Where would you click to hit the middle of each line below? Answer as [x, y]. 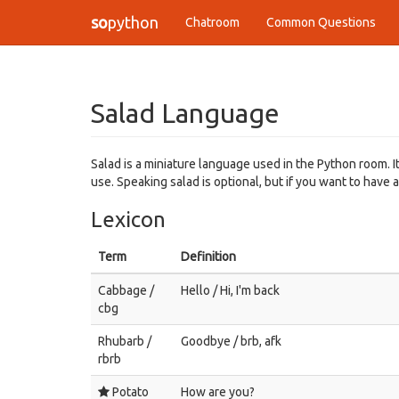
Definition [208, 256]
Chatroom [212, 22]
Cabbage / [126, 290]
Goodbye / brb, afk [231, 341]
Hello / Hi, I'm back [230, 290]
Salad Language [185, 113]
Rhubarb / [125, 341]
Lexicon [128, 220]
